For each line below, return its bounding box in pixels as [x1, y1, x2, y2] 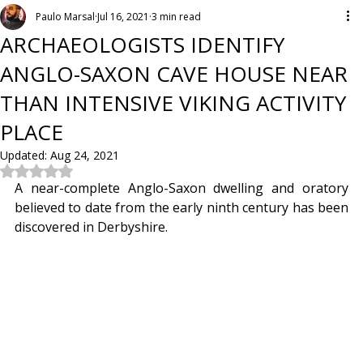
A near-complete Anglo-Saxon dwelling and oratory [15, 179, 348, 198]
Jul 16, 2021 [97, 10, 149, 24]
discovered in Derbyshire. [15, 218, 168, 237]
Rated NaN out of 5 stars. [36, 163, 171, 179]
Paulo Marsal [36, 10, 95, 24]
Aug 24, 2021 [50, 147, 119, 164]
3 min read [152, 10, 201, 24]
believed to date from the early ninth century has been [15, 199, 348, 217]
